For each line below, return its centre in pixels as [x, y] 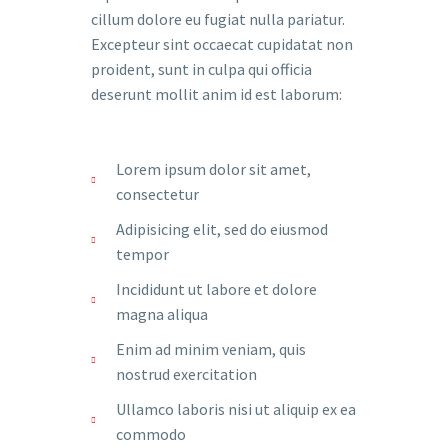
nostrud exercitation [186, 374]
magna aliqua [162, 314]
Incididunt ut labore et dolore [216, 289]
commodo [151, 434]
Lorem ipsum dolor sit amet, [213, 169]
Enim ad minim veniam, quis [211, 349]
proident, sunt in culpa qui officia [201, 69]
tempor [142, 254]
